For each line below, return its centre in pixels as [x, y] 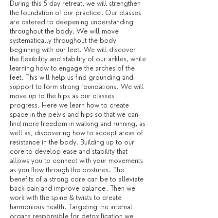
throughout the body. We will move [64, 31]
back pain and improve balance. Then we [73, 188]
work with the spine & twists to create [66, 198]
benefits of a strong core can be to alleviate [77, 179]
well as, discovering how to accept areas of [76, 133]
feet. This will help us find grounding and [72, 77]
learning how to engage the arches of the [72, 68]
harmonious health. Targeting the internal [71, 207]
